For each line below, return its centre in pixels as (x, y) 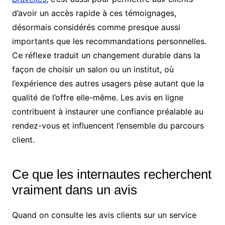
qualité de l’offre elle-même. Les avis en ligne (97, 98)
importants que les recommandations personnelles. (109, 41)
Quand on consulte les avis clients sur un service (104, 215)
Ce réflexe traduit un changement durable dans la (106, 55)
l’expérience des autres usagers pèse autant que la (108, 84)
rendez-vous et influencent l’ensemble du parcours (108, 126)
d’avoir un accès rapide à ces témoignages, (94, 13)
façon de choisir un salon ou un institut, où (93, 70)
